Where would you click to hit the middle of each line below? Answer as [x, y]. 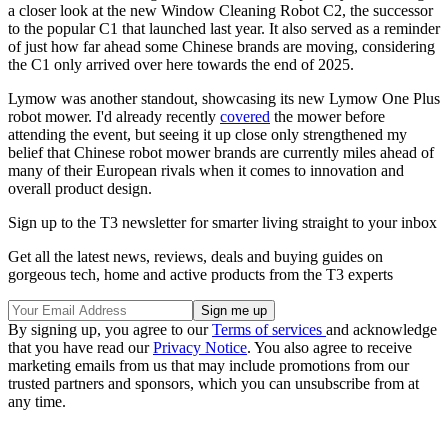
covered [245, 117]
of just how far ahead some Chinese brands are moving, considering [221, 47]
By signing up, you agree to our [110, 330]
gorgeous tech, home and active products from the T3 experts [200, 275]
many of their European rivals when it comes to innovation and [206, 171]
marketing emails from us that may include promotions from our [208, 366]
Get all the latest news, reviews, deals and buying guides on [195, 257]
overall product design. [80, 189]
